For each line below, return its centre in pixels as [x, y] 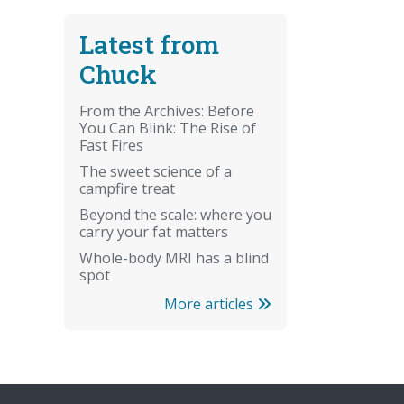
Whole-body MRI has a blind [174, 257]
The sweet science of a [156, 171]
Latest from [149, 44]
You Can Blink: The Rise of [168, 128]
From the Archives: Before [167, 110]
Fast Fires [111, 145]
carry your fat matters [154, 231]
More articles [211, 303]
